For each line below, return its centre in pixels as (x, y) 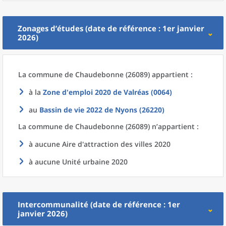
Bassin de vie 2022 (71, 110)
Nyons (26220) (140, 110)
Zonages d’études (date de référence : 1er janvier (111, 28)
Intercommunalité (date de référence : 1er (99, 204)
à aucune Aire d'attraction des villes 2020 (100, 144)
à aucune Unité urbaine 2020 (78, 162)
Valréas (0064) (148, 92)
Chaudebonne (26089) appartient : (134, 74)
